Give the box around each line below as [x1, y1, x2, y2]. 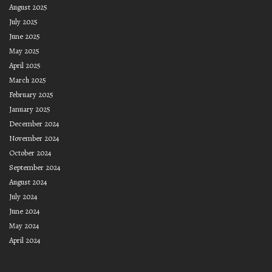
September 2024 [9, 162, 61, 173]
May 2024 [9, 220, 39, 231]
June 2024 [9, 206, 40, 217]
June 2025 [9, 31, 40, 42]
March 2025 [9, 75, 46, 86]
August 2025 [9, 2, 47, 13]
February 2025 [9, 89, 53, 100]
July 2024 [9, 191, 38, 202]
